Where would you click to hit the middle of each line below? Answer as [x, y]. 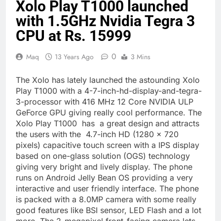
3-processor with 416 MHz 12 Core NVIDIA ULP [105, 102]
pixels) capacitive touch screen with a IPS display [108, 145]
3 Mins [141, 57]
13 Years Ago [74, 57]
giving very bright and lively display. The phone [104, 167]
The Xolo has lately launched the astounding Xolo [108, 80]
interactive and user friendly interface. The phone [107, 189]
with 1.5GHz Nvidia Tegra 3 [105, 21]
